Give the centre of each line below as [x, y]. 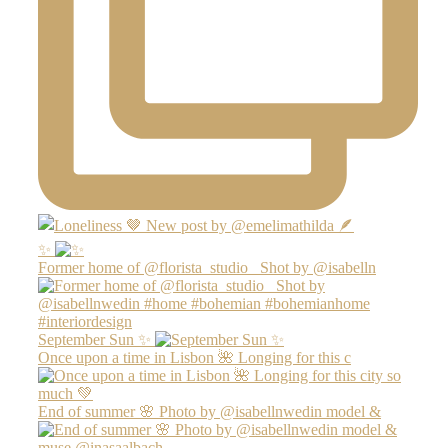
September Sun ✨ [94, 339]
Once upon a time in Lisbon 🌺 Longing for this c [194, 357]
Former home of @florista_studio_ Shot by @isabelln [207, 267]
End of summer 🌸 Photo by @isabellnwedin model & [209, 411]
